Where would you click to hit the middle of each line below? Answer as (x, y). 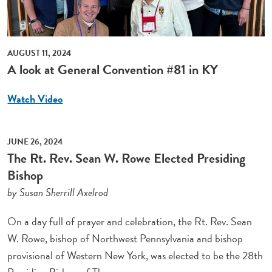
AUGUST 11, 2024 (39, 53)
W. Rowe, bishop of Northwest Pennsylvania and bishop (125, 238)
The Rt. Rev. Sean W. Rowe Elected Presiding (127, 158)
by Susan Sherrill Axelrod (58, 192)
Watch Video (35, 98)
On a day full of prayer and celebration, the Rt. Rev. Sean (130, 221)
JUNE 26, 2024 (35, 141)
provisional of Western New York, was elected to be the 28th (135, 255)
